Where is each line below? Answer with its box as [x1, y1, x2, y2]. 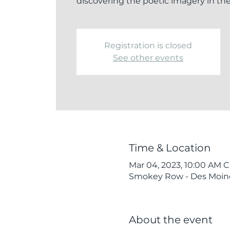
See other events [113, 53, 183, 63]
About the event [128, 213, 213, 226]
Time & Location [128, 141, 211, 154]
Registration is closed [104, 41, 192, 51]
